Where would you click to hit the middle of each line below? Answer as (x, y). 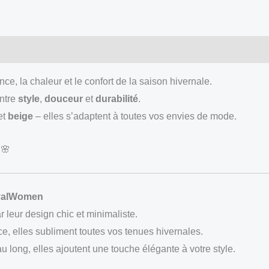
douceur (64, 99)
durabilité (117, 99)
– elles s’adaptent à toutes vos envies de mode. (135, 116)
